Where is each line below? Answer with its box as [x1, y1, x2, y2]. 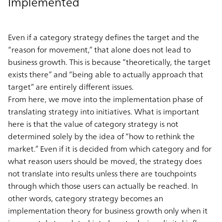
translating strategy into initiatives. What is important [8, 104, 199, 118]
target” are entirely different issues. [8, 79, 134, 94]
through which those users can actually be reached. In [8, 178, 198, 193]
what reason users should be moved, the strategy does [8, 154, 202, 168]
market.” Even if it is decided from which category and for [8, 141, 212, 156]
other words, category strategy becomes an [8, 191, 163, 205]
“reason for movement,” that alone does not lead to [8, 42, 191, 56]
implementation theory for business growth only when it [8, 203, 208, 218]
